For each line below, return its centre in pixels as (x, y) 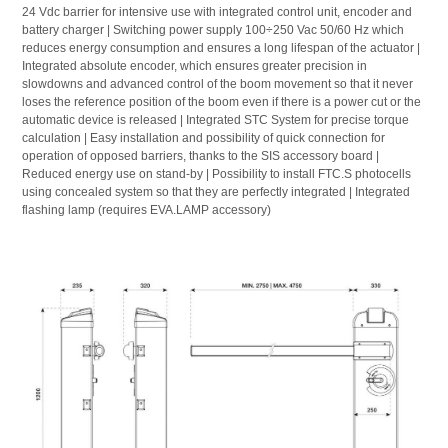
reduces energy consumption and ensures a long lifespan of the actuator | (221, 47)
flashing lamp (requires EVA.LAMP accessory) (147, 209)
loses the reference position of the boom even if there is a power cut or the (222, 101)
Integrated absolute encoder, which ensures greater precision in (195, 65)
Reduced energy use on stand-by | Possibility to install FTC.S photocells (217, 173)
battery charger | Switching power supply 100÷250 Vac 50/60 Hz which (213, 29)
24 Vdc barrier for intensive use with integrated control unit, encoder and (217, 11)
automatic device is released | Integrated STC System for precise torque (216, 119)
